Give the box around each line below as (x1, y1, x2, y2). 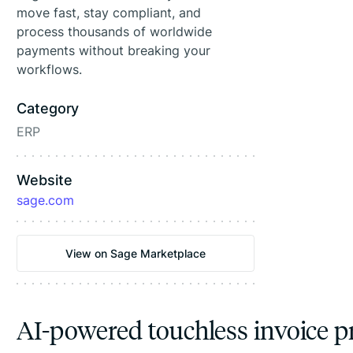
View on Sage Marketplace (65, 247, 206, 260)
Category (17, 100, 80, 117)
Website (17, 172, 72, 188)
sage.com (17, 192, 75, 208)
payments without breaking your (17, 43, 211, 58)
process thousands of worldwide (17, 24, 213, 39)
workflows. (17, 61, 83, 77)
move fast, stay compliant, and (17, 5, 202, 20)
